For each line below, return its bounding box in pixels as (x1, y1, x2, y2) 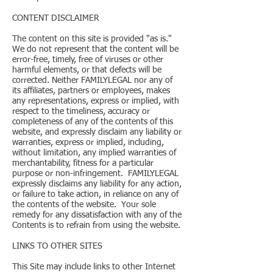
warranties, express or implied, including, (12, 138, 164, 147)
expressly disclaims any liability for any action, (12, 180, 182, 188)
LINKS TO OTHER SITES (12, 242, 102, 250)
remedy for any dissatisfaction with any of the (12, 211, 182, 219)
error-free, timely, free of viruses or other (12, 55, 163, 64)
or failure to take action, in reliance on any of (12, 190, 179, 199)
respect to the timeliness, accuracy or (12, 107, 150, 116)
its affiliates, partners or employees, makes (12, 87, 170, 95)
